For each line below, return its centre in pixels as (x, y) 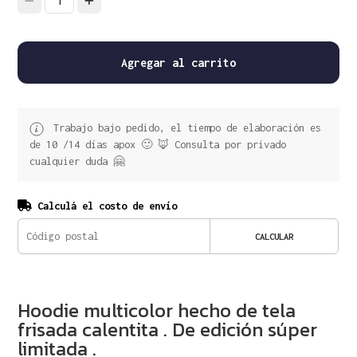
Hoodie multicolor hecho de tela (157, 310)
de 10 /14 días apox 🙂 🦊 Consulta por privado (158, 144)
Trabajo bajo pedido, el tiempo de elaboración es (185, 127)
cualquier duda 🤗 (77, 161)
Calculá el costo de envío (105, 206)
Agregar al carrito (178, 62)
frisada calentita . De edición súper (168, 329)
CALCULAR (274, 236)
